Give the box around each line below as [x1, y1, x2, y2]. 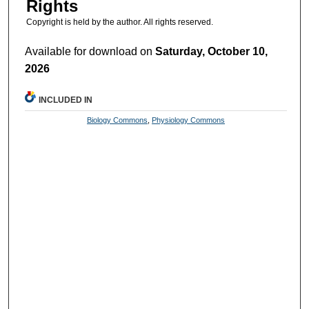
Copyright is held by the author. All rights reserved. [26, 17, 213, 27]
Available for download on [25, 46, 156, 58]
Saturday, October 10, [155, 46, 268, 58]
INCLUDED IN [39, 95, 93, 106]
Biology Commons [87, 116, 148, 125]
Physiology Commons [152, 116, 226, 125]
